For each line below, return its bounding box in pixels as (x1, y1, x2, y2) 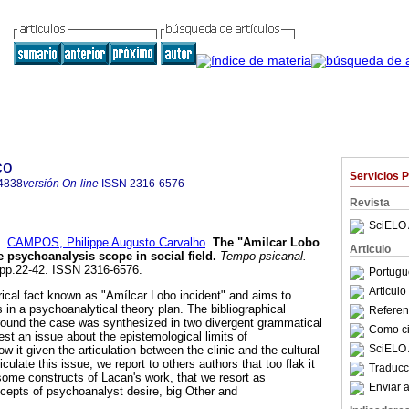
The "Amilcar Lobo (213, 236, 320, 250)
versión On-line (23, 177, 99, 190)
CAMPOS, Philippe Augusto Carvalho (7, 236, 205, 250)
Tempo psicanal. (216, 249, 307, 264)
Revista (350, 196, 390, 209)
